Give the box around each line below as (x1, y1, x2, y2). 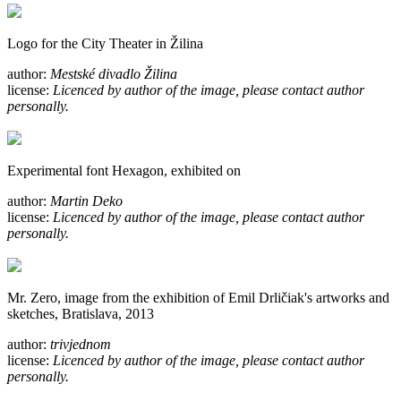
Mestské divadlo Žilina (50, 65, 177, 81)
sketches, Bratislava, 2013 (7, 305, 154, 321)
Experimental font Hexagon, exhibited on (7, 162, 241, 178)
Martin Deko (50, 192, 123, 209)
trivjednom (50, 336, 111, 352)
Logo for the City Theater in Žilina (7, 35, 203, 51)
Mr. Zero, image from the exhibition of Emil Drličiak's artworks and (7, 289, 389, 305)
